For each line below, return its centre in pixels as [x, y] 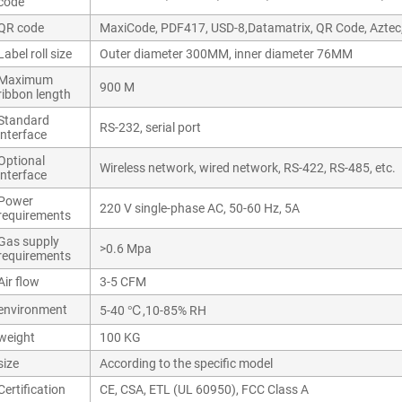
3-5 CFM [123, 282]
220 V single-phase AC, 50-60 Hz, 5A [200, 208]
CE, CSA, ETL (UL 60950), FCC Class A [204, 389]
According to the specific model [186, 363]
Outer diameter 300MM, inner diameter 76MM [226, 54]
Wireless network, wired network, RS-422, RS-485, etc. [248, 168]
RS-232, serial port [150, 127]
